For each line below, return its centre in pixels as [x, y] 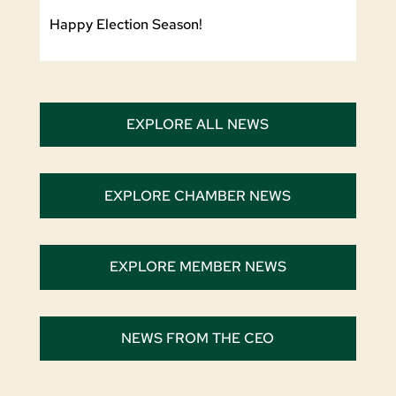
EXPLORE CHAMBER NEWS [198, 195]
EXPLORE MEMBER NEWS [198, 267]
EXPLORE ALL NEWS [198, 125]
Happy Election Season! [126, 24]
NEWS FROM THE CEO [198, 339]
